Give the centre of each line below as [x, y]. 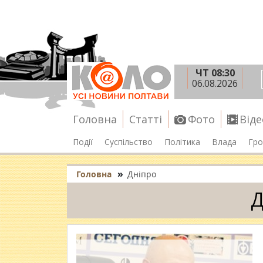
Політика [182, 141]
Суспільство [129, 141]
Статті [146, 119]
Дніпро [142, 174]
